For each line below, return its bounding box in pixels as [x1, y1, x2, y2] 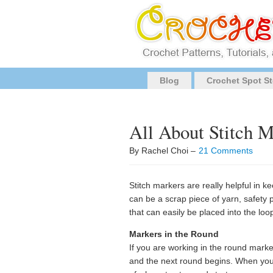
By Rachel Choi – [129, 146, 198, 155]
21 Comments [199, 146, 253, 155]
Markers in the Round [129, 229, 219, 239]
